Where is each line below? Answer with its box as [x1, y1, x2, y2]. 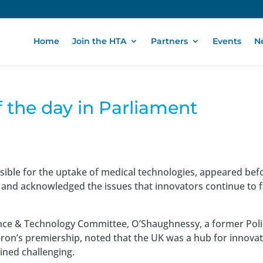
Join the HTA [72, 36, 126, 46]
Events [212, 36, 241, 46]
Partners [150, 36, 188, 46]
